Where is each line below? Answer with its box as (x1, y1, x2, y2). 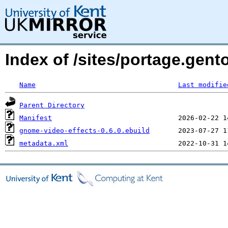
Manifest (19, 114, 52, 122)
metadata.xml (19, 139, 68, 147)
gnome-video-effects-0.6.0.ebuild (19, 127, 150, 134)
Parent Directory (19, 101, 84, 109)
